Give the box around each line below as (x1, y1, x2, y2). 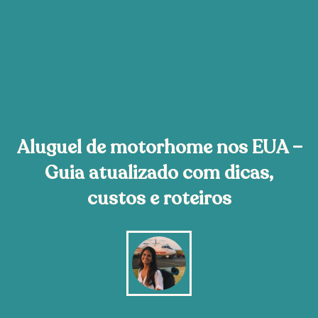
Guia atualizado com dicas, (45, 160, 273, 185)
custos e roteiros (87, 185, 231, 211)
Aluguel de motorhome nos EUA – (16, 134, 302, 160)
